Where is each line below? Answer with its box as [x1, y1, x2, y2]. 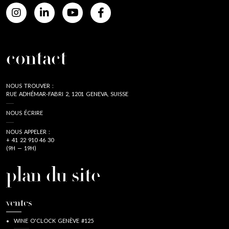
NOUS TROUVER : [6, 82, 54, 89]
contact [6, 49, 66, 71]
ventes [6, 198, 32, 209]
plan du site [6, 166, 101, 188]
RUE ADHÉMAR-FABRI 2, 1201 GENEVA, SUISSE [6, 90, 128, 97]
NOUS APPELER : [6, 128, 50, 135]
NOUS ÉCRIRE [6, 109, 43, 116]
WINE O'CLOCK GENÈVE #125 [14, 217, 94, 224]
